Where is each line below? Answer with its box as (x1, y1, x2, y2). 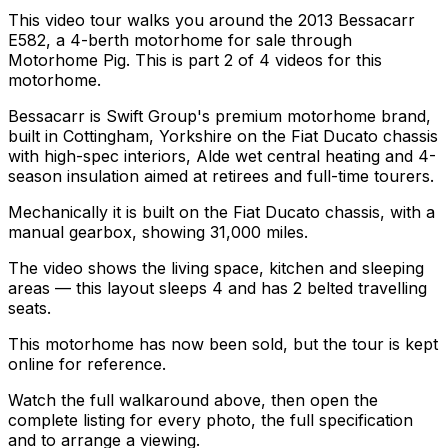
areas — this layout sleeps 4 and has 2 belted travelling (8, 278, 427, 299)
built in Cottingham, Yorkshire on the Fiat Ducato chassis (8, 126, 438, 147)
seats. (8, 298, 51, 319)
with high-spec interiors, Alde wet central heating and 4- (8, 146, 436, 167)
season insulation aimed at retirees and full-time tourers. (8, 166, 434, 187)
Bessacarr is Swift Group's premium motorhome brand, (8, 106, 431, 127)
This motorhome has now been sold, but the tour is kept (8, 334, 438, 355)
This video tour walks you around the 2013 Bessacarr (8, 10, 415, 31)
